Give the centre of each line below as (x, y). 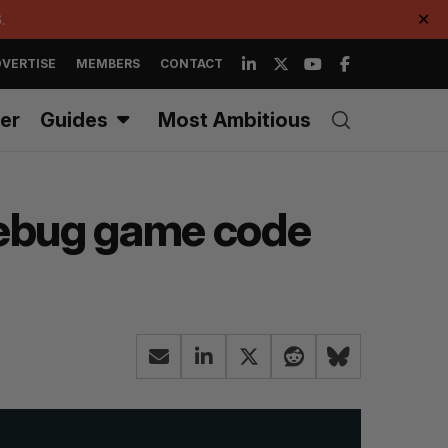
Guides (74, 120)
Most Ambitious (234, 120)
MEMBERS (108, 63)
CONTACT (191, 63)
